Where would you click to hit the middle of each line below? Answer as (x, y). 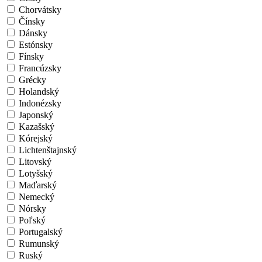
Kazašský (37, 127)
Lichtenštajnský (48, 150)
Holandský (39, 92)
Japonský (36, 115)
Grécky (32, 80)
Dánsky (33, 33)
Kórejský (36, 138)
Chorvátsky (40, 10)
